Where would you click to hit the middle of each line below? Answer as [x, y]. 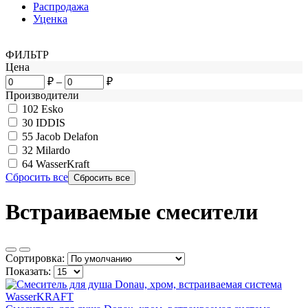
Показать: [28, 271]
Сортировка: [35, 258]
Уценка [50, 19]
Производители [42, 95]
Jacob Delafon [67, 136]
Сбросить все [37, 177]
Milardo [53, 150]
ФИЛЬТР [27, 54]
